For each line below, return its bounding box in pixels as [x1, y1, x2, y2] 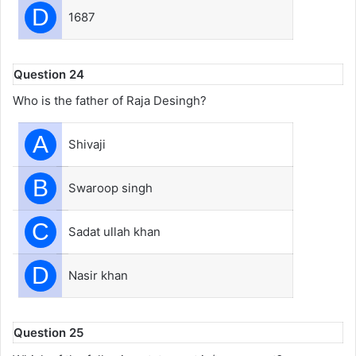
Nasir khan [68, 268, 128, 283]
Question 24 [14, 66, 84, 82]
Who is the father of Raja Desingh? [13, 93, 207, 108]
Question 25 [14, 325, 83, 340]
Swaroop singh [68, 180, 153, 195]
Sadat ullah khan [68, 224, 161, 239]
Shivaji [68, 137, 106, 152]
